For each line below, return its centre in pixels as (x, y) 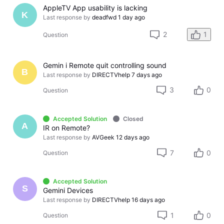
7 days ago (147, 74)
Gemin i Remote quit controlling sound (105, 65)
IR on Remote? (67, 127)
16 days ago (148, 199)
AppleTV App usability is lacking (95, 8)
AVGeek (103, 137)
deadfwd (104, 17)
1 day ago (132, 17)
